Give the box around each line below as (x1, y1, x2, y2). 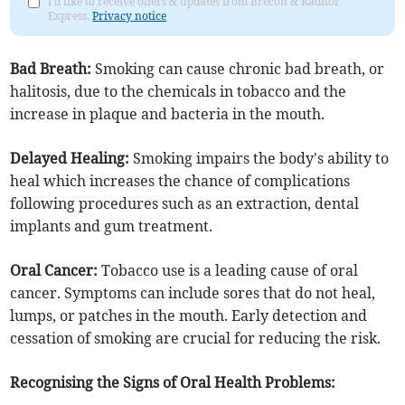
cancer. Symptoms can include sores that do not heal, (10, 284, 376, 303)
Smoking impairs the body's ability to (129, 149, 390, 168)
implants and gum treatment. (10, 217, 213, 236)
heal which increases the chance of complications (10, 172, 351, 191)
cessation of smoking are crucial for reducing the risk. (10, 329, 381, 348)
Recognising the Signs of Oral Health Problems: (10, 373, 336, 392)
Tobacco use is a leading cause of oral (101, 261, 359, 280)
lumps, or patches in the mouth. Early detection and (10, 306, 368, 325)
